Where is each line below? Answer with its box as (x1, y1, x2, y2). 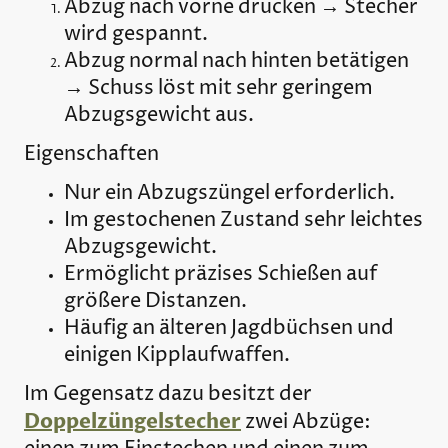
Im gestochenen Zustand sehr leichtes (64, 207, 423, 235)
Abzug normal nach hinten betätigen (64, 47, 409, 75)
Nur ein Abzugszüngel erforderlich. (64, 180, 395, 208)
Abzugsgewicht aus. (64, 101, 254, 129)
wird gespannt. (64, 20, 208, 48)
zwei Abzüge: (241, 409, 371, 437)
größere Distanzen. (64, 288, 247, 316)
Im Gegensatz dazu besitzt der (24, 381, 312, 409)
